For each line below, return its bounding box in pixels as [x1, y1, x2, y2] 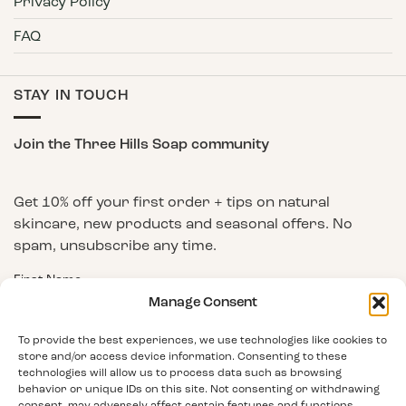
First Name [14, 271, 82, 287]
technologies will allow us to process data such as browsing [18, 365, 342, 379]
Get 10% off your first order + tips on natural [14, 192, 330, 210]
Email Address [14, 341, 102, 357]
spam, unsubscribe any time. [14, 236, 217, 254]
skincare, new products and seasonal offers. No [14, 214, 353, 232]
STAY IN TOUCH [14, 86, 129, 105]
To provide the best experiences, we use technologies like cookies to [18, 333, 387, 346]
